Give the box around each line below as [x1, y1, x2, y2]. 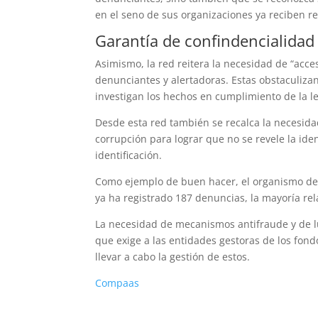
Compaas [95, 276, 140, 290]
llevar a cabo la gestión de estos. [95, 250, 251, 263]
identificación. [95, 148, 163, 162]
